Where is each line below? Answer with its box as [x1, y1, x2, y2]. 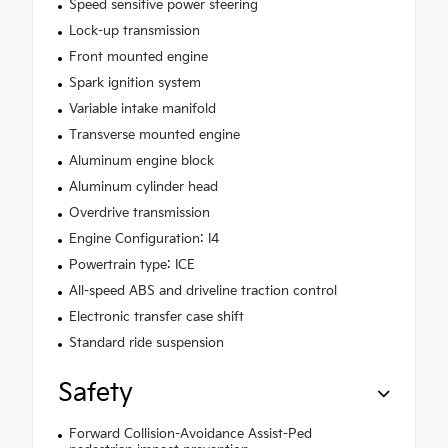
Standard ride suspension [68, 335, 224, 352]
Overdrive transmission [68, 205, 210, 222]
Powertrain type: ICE [68, 257, 195, 274]
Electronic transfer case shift [68, 309, 244, 326]
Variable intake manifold [68, 101, 216, 118]
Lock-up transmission [68, 23, 200, 40]
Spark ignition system [68, 75, 201, 92]
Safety [58, 378, 133, 410]
